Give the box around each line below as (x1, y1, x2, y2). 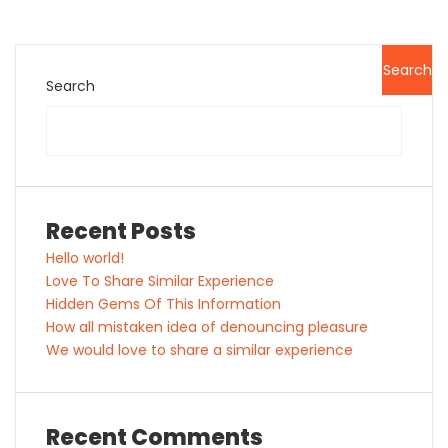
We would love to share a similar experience (46, 340, 353, 360)
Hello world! (46, 248, 124, 268)
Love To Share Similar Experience (46, 271, 274, 291)
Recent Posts (46, 216, 196, 247)
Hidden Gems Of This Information (46, 294, 281, 314)
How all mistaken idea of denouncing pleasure (46, 317, 368, 337)
